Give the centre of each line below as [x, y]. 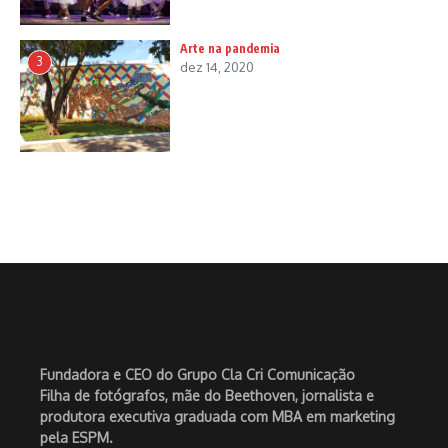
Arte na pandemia [230, 48]
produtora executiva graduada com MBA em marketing [217, 417]
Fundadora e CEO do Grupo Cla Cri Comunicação [197, 375]
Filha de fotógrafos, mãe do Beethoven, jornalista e [207, 396]
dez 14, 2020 [217, 66]
